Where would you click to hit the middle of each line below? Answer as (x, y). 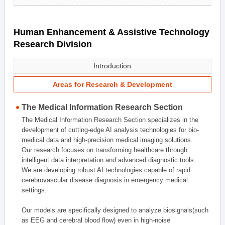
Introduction (113, 66)
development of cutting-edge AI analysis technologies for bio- (110, 130)
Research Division (53, 44)
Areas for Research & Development (112, 84)
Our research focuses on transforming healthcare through (105, 150)
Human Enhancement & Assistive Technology (112, 32)
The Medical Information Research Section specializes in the (110, 120)
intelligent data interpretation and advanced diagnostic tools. (109, 160)
